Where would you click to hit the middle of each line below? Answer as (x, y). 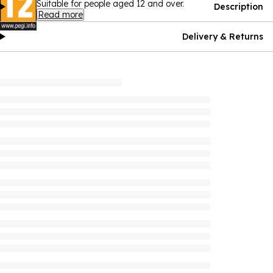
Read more (60, 15)
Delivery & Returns (223, 37)
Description (239, 7)
